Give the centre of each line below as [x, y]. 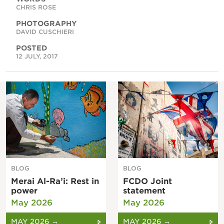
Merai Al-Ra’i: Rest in [55, 181]
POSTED [32, 48]
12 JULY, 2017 [37, 56]
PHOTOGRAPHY [46, 23]
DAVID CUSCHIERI [45, 31]
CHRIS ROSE [36, 7]
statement [144, 191]
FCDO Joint [147, 181]
